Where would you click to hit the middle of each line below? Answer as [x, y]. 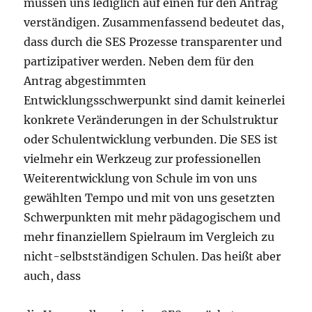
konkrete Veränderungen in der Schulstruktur [151, 120]
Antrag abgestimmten [85, 81]
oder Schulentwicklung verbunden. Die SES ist [151, 140]
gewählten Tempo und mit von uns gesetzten [150, 198]
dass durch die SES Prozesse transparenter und [153, 42]
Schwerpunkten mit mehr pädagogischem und [153, 218]
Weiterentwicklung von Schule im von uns [141, 179]
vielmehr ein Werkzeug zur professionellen [143, 159]
